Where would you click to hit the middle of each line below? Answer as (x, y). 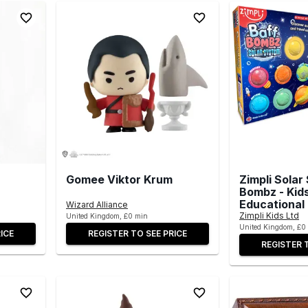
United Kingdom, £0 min (107, 216)
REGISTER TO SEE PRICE (137, 233)
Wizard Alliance (97, 204)
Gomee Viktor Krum (119, 179)
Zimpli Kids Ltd (269, 215)
